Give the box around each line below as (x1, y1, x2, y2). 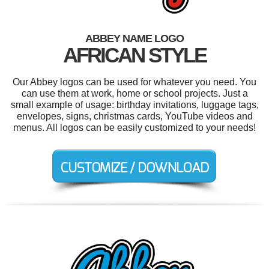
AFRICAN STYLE (63, 43, 206, 67)
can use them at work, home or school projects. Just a (21, 88, 248, 98)
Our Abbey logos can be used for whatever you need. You (13, 76, 256, 87)
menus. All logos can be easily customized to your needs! (13, 122, 256, 133)
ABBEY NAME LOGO (85, 32, 184, 44)
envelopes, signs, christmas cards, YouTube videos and (16, 110, 253, 121)
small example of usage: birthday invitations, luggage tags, (10, 99, 259, 110)
